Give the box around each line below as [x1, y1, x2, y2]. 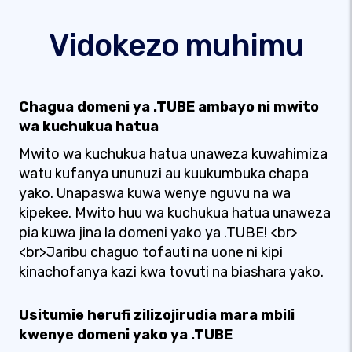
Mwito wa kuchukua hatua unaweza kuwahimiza [19, 145, 328, 163]
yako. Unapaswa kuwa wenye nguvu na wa [19, 185, 291, 202]
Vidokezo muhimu [48, 27, 304, 64]
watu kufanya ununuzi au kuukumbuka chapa [19, 165, 309, 182]
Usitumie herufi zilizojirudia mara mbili [19, 306, 295, 324]
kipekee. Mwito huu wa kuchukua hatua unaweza [19, 204, 331, 222]
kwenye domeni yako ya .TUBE [19, 326, 233, 343]
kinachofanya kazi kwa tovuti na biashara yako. [19, 263, 324, 280]
